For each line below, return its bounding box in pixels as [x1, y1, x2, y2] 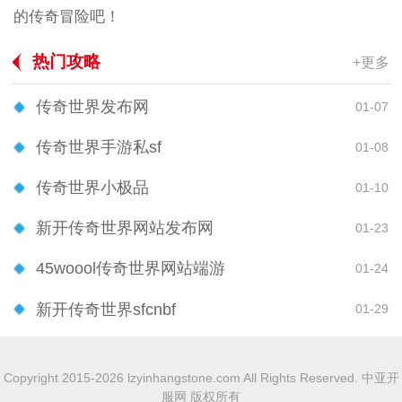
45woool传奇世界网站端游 [36, 259, 225, 278]
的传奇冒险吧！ [13, 8, 120, 26]
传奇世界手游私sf [36, 138, 162, 157]
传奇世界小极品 [36, 179, 149, 197]
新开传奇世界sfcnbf [36, 300, 176, 319]
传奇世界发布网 [36, 98, 149, 117]
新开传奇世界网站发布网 [36, 219, 214, 238]
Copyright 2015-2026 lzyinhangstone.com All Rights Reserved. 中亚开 [3, 371, 399, 386]
